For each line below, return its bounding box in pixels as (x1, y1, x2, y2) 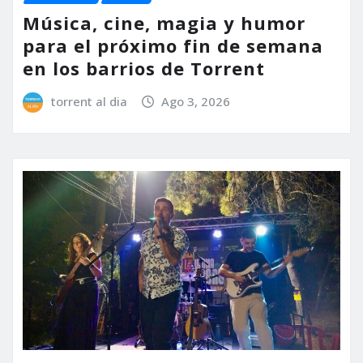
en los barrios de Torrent (23, 56, 265, 81)
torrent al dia (50, 93, 127, 110)
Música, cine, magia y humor (23, 11, 305, 36)
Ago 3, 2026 (161, 93, 231, 110)
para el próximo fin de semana (23, 33, 323, 58)
